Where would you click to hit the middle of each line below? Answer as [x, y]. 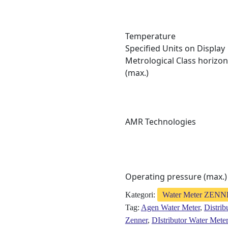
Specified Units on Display [175, 48]
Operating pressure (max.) [176, 176]
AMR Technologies [160, 121]
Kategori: [141, 194]
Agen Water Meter [170, 207]
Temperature [150, 36]
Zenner [136, 220]
